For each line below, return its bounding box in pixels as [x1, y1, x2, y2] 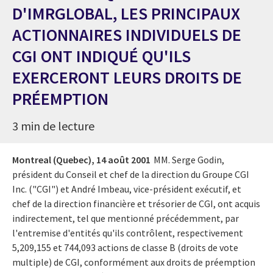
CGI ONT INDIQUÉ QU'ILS [12, 44, 191, 67]
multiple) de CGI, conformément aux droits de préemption [12, 255, 255, 268]
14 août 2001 [96, 153, 151, 166]
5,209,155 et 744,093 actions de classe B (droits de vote [12, 241, 238, 253]
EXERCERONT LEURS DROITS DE [12, 66, 242, 88]
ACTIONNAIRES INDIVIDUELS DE [12, 23, 241, 46]
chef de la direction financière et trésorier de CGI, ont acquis [12, 197, 260, 210]
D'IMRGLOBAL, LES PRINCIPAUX [12, 2, 240, 24]
